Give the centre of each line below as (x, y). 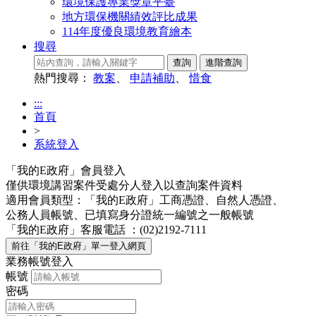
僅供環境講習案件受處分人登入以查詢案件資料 (124, 185)
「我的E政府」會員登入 (66, 170)
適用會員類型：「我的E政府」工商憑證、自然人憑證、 (145, 200)
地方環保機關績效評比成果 (130, 16)
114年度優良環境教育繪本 (127, 31)
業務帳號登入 (39, 261)
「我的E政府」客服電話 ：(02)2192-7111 (106, 229)
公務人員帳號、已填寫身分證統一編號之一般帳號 (130, 214)
